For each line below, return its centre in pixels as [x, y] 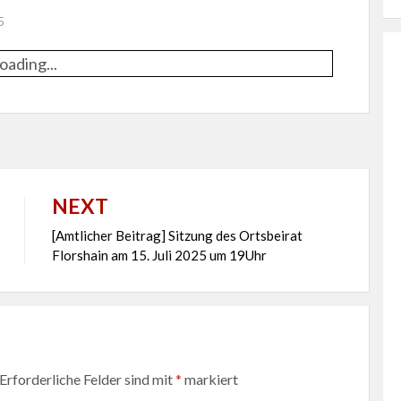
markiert [209, 380]
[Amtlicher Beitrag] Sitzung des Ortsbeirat [177, 236]
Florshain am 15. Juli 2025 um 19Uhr [159, 256]
